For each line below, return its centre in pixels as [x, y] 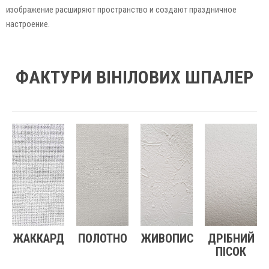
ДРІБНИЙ [231, 238]
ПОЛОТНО [102, 238]
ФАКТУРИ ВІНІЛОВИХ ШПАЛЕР [134, 77]
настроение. [28, 24]
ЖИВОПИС [167, 238]
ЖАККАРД [38, 238]
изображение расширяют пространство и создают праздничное [121, 9]
